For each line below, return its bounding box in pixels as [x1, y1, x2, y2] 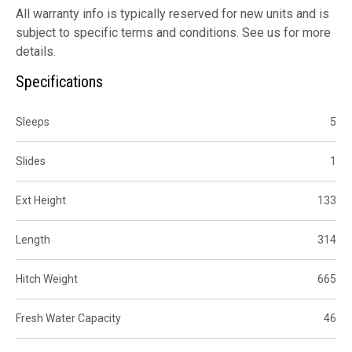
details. [16, 43, 56, 59]
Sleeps [16, 115, 49, 128]
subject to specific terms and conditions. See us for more [16, 24, 331, 40]
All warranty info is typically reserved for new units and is [16, 5, 329, 21]
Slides [16, 154, 46, 167]
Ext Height [16, 193, 66, 207]
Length [16, 233, 50, 246]
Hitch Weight [16, 272, 78, 285]
